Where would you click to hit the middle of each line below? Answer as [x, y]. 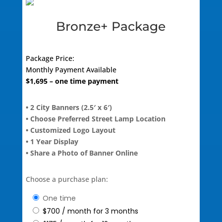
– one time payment [83, 81]
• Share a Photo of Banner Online [82, 153]
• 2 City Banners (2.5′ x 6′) [69, 107]
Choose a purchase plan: [67, 179]
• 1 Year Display [52, 141]
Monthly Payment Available [71, 69]
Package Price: [50, 58]
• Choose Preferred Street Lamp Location [95, 118]
